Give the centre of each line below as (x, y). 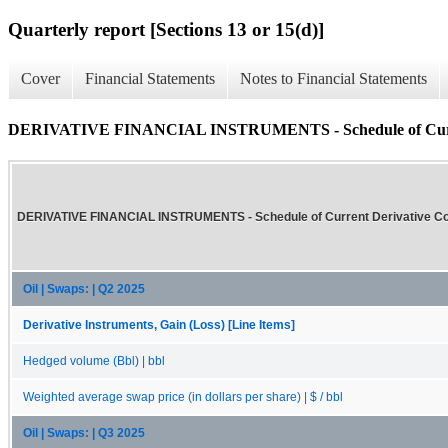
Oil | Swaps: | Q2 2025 (84, 288)
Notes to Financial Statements (333, 79)
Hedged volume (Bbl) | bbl (94, 360)
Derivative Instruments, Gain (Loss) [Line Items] (159, 324)
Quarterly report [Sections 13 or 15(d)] (166, 29)
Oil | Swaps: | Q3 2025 (84, 432)
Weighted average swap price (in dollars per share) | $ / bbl (183, 396)
